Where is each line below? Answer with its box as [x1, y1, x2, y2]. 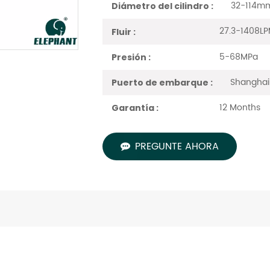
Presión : [111, 51, 151, 63]
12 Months [219, 100, 260, 115]
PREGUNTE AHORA [134, 139, 219, 155]
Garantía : [111, 102, 159, 115]
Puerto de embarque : [111, 76, 213, 89]
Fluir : [111, 25, 136, 38]
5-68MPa [219, 49, 258, 64]
